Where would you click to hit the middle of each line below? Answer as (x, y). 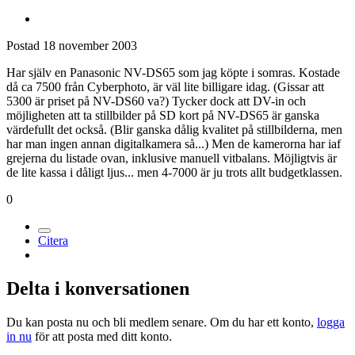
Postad (25, 46)
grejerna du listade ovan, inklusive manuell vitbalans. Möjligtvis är (172, 158)
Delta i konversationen (98, 289)
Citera (53, 241)
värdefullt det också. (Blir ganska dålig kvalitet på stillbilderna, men (174, 130)
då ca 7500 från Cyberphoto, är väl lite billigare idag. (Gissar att (165, 87)
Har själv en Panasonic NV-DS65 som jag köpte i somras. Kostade (173, 73)
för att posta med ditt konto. (102, 337)
